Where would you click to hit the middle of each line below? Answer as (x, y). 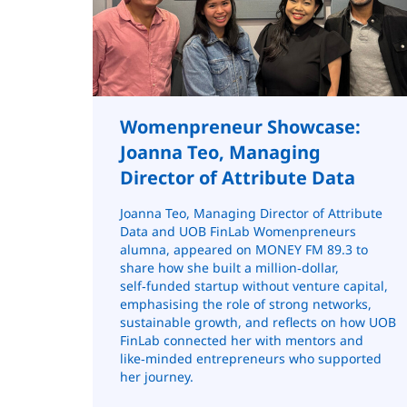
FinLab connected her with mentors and (242, 340)
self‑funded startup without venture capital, (254, 285)
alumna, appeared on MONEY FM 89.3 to (244, 249)
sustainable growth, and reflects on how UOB (258, 322)
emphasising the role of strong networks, (246, 303)
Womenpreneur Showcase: (240, 126)
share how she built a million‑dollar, (229, 267)
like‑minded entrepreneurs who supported (251, 358)
